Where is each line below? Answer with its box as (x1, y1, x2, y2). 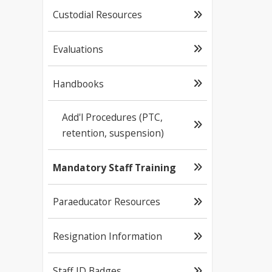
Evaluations (53, 42, 103, 56)
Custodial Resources (53, 8, 142, 22)
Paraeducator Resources (53, 195, 160, 209)
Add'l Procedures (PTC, (62, 110, 163, 124)
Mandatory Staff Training (53, 160, 176, 174)
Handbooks (53, 76, 104, 90)
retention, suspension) (62, 126, 164, 140)
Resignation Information (53, 229, 162, 243)
